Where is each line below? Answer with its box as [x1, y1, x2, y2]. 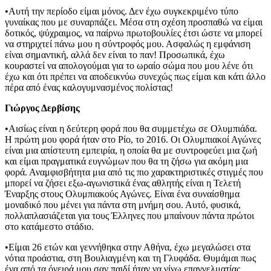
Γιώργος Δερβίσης [5, 102, 80, 113]
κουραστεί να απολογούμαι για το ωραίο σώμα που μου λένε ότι [5, 60, 253, 71]
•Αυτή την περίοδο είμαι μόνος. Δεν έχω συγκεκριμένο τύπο [5, 5, 238, 16]
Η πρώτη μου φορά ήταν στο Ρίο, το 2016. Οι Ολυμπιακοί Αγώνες [5, 134, 261, 145]
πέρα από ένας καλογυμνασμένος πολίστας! [5, 82, 173, 93]
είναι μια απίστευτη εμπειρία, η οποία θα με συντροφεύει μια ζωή [5, 145, 257, 155]
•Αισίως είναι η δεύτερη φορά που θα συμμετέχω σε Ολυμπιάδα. [5, 123, 257, 134]
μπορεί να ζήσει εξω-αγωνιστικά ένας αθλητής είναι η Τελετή [5, 177, 241, 188]
